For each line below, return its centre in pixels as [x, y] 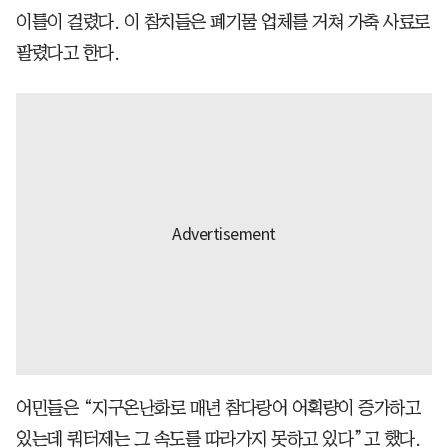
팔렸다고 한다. [67, 52]
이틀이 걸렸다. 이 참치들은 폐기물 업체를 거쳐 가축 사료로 [223, 21]
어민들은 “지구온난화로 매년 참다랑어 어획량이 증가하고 [218, 407]
